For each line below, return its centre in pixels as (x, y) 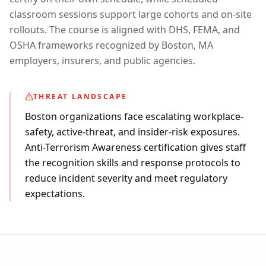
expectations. (55, 194)
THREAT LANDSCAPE (80, 96)
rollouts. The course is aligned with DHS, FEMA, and (125, 30)
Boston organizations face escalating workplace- (134, 116)
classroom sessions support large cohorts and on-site (131, 14)
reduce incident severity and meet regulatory (126, 178)
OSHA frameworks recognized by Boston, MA (111, 45)
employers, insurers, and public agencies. (102, 61)
